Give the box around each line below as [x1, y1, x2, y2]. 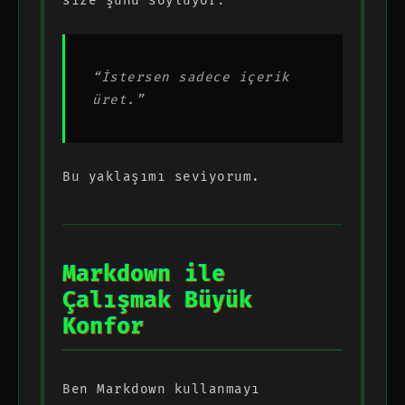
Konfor [62, 313, 144, 340]
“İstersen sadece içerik [92, 69, 290, 85]
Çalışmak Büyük [62, 287, 252, 314]
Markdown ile [62, 260, 225, 287]
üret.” [92, 91, 144, 108]
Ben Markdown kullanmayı [62, 381, 260, 397]
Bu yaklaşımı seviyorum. [62, 168, 260, 184]
